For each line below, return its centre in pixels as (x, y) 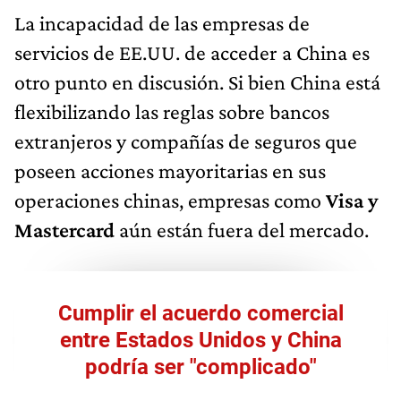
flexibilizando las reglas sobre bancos (172, 111)
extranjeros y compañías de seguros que (186, 141)
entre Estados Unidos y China (200, 340)
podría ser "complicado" (200, 367)
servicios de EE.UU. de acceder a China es (192, 52)
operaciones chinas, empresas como (170, 200)
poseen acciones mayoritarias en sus (170, 170)
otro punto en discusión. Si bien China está (197, 81)
